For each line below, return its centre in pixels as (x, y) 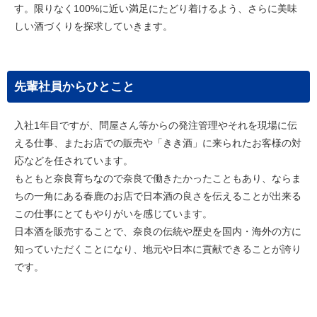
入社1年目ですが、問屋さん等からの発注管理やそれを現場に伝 (156, 125)
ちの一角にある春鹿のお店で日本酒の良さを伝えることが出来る (158, 196)
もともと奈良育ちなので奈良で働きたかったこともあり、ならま (158, 178)
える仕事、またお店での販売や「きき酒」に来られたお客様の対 (158, 143)
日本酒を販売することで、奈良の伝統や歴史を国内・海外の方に (158, 231)
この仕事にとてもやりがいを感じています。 (113, 214)
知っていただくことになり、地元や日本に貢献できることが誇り (158, 249)
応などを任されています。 (74, 161)
